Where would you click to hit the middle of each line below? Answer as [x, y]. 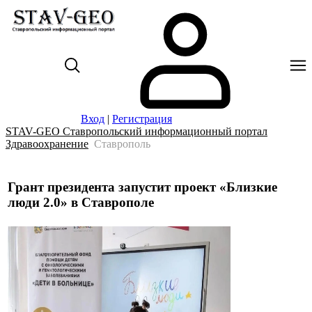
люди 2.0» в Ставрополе [81, 202]
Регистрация [142, 119]
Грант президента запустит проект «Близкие [142, 187]
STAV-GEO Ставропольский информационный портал [136, 131]
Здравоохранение [47, 144]
